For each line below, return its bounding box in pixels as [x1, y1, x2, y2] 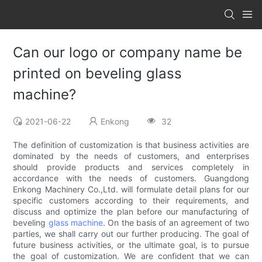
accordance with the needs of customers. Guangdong [13, 173, 249, 184]
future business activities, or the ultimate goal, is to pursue [13, 240, 249, 250]
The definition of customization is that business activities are [13, 140, 249, 150]
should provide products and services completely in [13, 162, 249, 173]
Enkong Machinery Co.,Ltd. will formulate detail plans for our [13, 184, 249, 195]
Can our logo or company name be [13, 44, 243, 61]
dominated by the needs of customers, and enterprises [13, 151, 249, 161]
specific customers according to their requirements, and [13, 195, 249, 206]
